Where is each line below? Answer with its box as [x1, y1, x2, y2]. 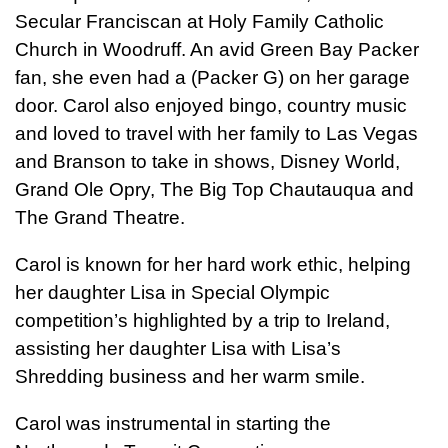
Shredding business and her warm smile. [15, 365, 365, 387]
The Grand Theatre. [15, 206, 190, 228]
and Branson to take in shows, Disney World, [15, 150, 400, 172]
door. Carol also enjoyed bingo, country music [15, 94, 407, 116]
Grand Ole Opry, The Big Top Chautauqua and [15, 178, 414, 200]
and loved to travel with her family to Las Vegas [15, 122, 418, 144]
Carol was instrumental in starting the [15, 413, 331, 435]
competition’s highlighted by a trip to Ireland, [15, 309, 390, 331]
